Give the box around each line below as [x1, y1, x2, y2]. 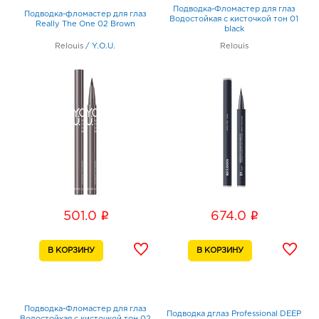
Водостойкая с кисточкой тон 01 [169, 16, 298, 23]
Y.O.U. [92, 43, 115, 51]
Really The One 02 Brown [35, 21, 135, 28]
